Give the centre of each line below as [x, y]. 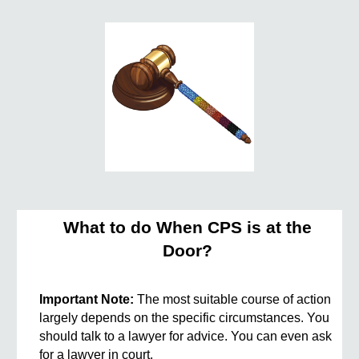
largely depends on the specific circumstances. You [185, 318]
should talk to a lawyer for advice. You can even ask [186, 337]
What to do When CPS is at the [188, 228]
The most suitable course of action [233, 300]
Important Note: [87, 300]
